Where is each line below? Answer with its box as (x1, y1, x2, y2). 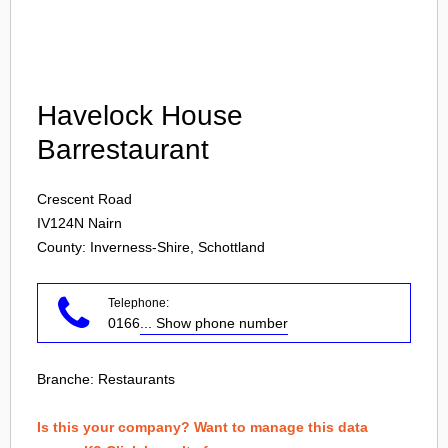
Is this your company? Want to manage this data (37, 419, 368, 435)
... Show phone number (140, 315, 288, 331)
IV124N (37, 215, 84, 231)
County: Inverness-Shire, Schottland (37, 239, 265, 255)
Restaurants (98, 371, 175, 387)
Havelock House (37, 100, 243, 131)
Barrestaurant (37, 134, 209, 165)
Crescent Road (37, 191, 132, 207)
